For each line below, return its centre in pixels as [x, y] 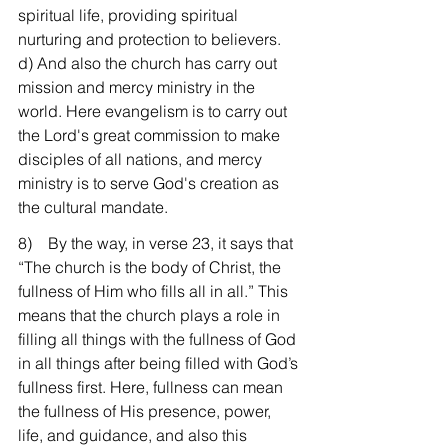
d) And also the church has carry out [149, 63]
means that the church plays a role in [151, 315]
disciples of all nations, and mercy [142, 159]
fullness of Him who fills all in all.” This [155, 291]
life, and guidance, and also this [134, 435]
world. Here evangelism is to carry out [154, 111]
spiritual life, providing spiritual [130, 15]
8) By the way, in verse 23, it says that [157, 243]
